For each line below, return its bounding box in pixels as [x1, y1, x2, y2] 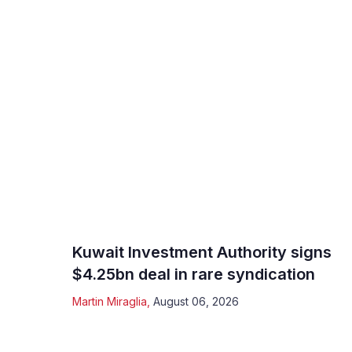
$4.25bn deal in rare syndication [72, 264, 315, 284]
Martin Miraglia [72, 294, 147, 308]
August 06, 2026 [153, 294, 239, 308]
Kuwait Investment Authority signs [72, 242, 332, 262]
